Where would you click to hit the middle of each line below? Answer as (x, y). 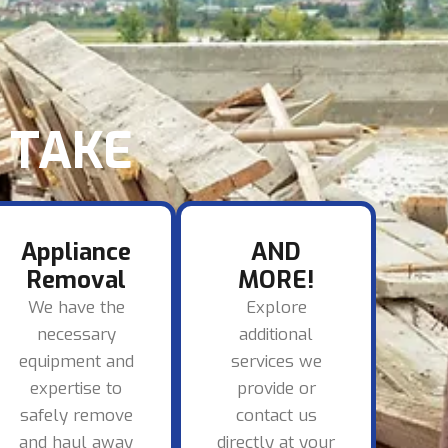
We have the (76, 308)
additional (276, 335)
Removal (76, 280)
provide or (276, 389)
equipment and (76, 362)
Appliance (76, 252)
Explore (276, 308)
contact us (276, 416)
